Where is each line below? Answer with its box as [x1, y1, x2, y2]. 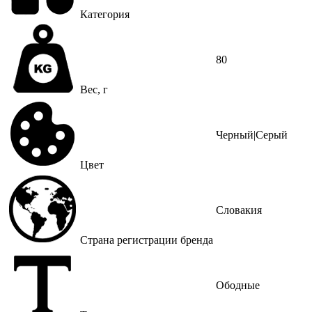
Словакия [216, 203, 262, 216]
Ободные [216, 279, 260, 291]
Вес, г [80, 83, 108, 95]
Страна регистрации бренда [80, 233, 213, 246]
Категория [80, 8, 130, 20]
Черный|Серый [216, 128, 288, 141]
